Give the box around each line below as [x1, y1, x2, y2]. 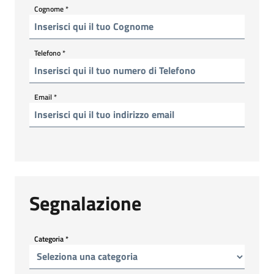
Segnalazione [29, 188, 141, 218]
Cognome [34, 2, 65, 15]
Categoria [34, 232, 65, 245]
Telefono [34, 46, 62, 59]
